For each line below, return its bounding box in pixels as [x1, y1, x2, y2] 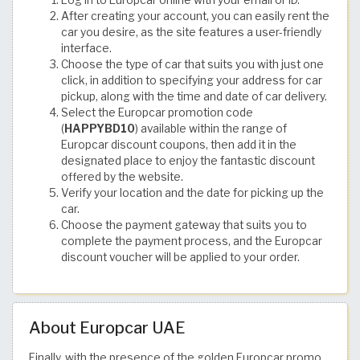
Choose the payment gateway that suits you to [61, 218, 307, 231]
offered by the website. [61, 170, 183, 183]
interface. [61, 41, 112, 55]
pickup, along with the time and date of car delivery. [61, 89, 327, 103]
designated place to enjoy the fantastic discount [61, 153, 315, 167]
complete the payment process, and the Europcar [61, 234, 322, 247]
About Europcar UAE [29, 317, 186, 337]
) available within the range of [135, 121, 287, 135]
